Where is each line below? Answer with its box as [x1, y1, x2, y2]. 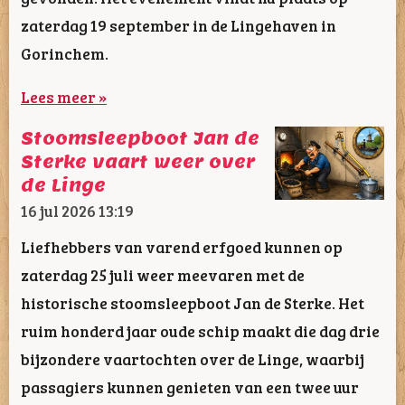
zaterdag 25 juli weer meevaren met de [21, 263, 305, 286]
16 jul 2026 [21, 200, 96, 222]
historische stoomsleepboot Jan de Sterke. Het [21, 291, 364, 314]
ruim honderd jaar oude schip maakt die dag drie [21, 319, 380, 342]
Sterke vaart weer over [21, 151, 255, 174]
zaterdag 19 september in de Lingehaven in [21, 14, 336, 36]
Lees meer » [21, 85, 107, 108]
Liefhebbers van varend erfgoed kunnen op [21, 235, 343, 258]
